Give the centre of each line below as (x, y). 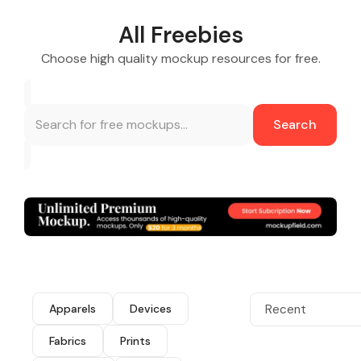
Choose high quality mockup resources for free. (180, 58)
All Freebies (180, 35)
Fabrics (68, 341)
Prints (135, 341)
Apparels (73, 309)
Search (295, 124)
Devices (151, 309)
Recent (285, 310)
